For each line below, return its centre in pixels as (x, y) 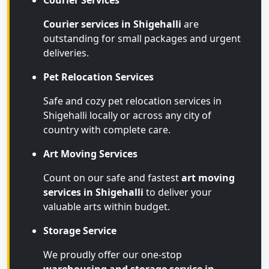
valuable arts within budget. (107, 207)
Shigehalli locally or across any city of (127, 115)
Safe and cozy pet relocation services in (132, 101)
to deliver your (178, 192)
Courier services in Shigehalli (112, 24)
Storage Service (80, 231)
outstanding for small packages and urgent (142, 38)
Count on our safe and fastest (112, 178)
